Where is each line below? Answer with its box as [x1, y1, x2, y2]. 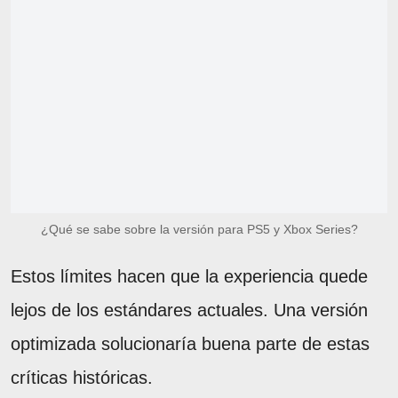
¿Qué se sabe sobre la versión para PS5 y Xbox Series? [40, 221, 358, 236]
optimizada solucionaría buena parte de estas [11, 333, 370, 354]
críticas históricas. [11, 367, 153, 387]
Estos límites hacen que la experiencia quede [11, 266, 368, 286]
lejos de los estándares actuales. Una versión [11, 299, 368, 320]
